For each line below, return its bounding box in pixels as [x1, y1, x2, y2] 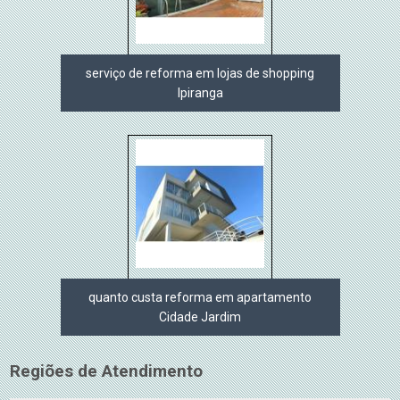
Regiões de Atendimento [10, 361, 204, 381]
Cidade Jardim [159, 309, 241, 324]
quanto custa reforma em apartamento [88, 289, 312, 304]
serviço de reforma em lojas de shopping [86, 65, 314, 80]
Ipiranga [177, 85, 223, 100]
